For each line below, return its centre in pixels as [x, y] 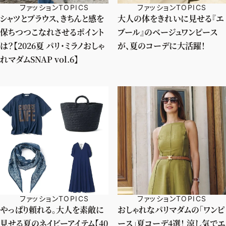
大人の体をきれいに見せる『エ [171, 18]
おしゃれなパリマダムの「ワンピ [171, 209]
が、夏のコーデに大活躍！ [161, 45]
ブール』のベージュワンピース [167, 32]
